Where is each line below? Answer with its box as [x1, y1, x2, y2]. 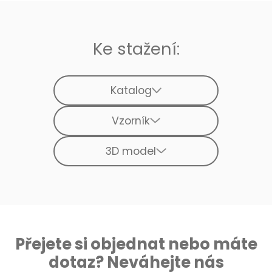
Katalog [110, 83, 152, 98]
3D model [106, 143, 157, 158]
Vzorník [112, 113, 151, 128]
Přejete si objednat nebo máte [15, 233, 257, 255]
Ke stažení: [92, 36, 180, 61]
